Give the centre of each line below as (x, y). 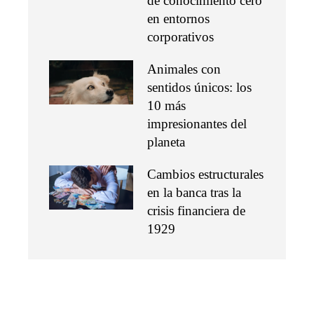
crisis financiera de (196, 210)
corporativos (180, 36)
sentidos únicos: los (199, 87)
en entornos (178, 18)
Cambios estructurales (205, 174)
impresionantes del (197, 123)
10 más (166, 105)
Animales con (184, 69)
